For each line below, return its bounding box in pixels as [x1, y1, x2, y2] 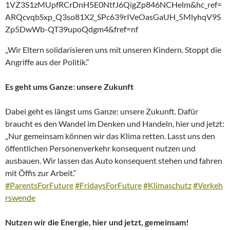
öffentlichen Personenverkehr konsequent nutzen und [5, 143, 196, 153]
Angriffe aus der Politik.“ [5, 56, 89, 67]
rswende [5, 192, 35, 202]
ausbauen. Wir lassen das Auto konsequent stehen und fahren [5, 155, 222, 165]
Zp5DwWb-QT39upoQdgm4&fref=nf [5, 24, 138, 34]
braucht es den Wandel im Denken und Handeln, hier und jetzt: [5, 118, 224, 128]
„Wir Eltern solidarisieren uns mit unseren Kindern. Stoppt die [5, 44, 221, 54]
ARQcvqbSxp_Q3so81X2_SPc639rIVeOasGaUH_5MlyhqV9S [5, 11, 221, 22]
